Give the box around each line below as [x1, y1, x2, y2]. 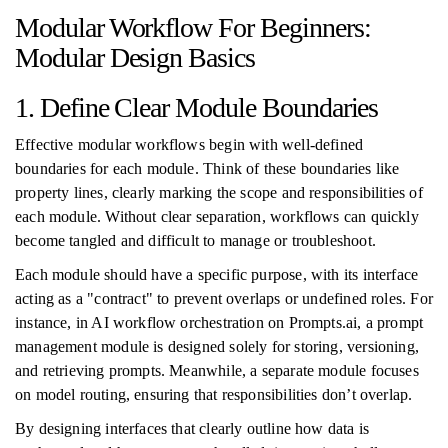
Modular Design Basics [15, 42, 255, 73]
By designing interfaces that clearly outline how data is [15, 420, 370, 437]
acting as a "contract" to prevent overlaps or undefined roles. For [15, 290, 433, 307]
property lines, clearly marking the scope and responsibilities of [15, 184, 423, 201]
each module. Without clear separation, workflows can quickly [15, 208, 419, 225]
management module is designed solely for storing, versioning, [15, 338, 419, 355]
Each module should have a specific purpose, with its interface [15, 266, 419, 283]
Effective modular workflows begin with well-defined [15, 136, 364, 153]
